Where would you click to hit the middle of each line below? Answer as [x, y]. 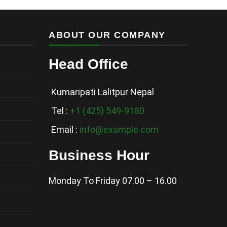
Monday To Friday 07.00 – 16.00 [113, 180]
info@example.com [119, 129]
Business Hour [99, 155]
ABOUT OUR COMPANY [107, 35]
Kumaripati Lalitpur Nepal [103, 92]
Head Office [88, 64]
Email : [65, 129]
